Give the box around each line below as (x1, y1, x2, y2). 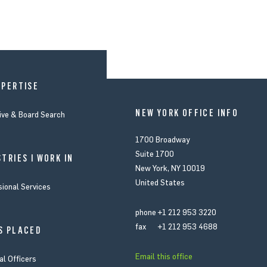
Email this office (135, 252, 193, 261)
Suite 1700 (135, 150, 175, 159)
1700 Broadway (135, 135, 190, 144)
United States (135, 178, 185, 187)
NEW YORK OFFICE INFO (135, 107, 239, 119)
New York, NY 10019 (135, 164, 206, 173)
